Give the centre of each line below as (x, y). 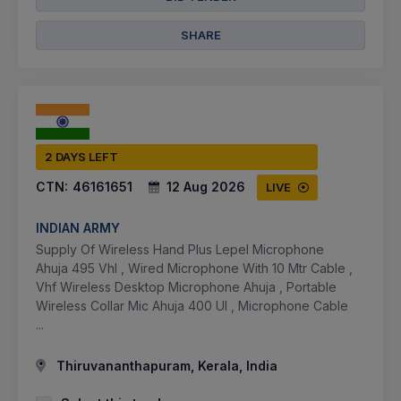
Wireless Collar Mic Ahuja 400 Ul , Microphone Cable (192, 306)
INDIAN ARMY (78, 228)
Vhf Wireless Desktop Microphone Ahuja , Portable (186, 287)
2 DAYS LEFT (81, 157)
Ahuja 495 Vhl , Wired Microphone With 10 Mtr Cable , (194, 269)
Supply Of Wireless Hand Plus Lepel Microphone (180, 250)
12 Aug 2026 (206, 187)
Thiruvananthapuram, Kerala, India (165, 366)
